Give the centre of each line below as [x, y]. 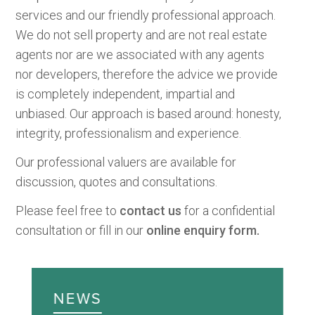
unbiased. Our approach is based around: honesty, [149, 113]
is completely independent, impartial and [126, 94]
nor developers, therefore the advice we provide [147, 74]
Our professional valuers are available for [126, 162]
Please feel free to [68, 210]
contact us [151, 210]
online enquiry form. [203, 230]
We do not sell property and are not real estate [142, 34]
